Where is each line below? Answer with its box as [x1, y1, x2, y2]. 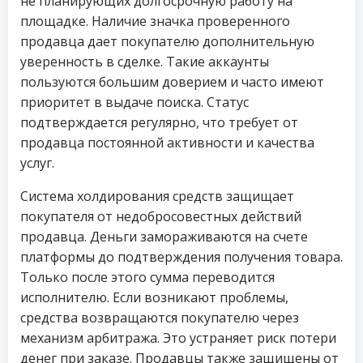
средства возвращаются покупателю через [20, 309, 299, 327]
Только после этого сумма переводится [20, 268, 275, 286]
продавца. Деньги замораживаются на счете [20, 228, 308, 246]
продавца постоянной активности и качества [20, 134, 314, 152]
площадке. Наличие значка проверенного [20, 12, 290, 30]
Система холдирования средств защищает [20, 187, 294, 205]
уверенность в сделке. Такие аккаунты [20, 53, 269, 70]
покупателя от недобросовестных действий [20, 207, 301, 225]
